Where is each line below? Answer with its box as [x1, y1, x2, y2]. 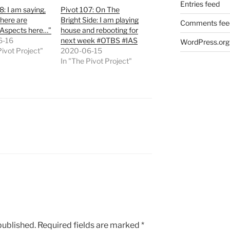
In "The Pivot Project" [61, 56, 132, 66]
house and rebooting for [61, 26, 139, 35]
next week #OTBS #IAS [61, 36, 138, 45]
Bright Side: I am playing [61, 15, 139, 25]
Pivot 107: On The [61, 5, 120, 14]
